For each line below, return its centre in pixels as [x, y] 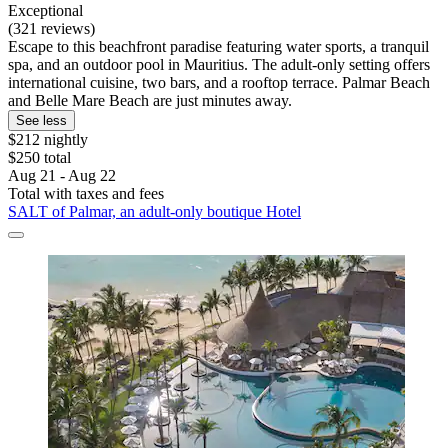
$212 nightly [48, 140]
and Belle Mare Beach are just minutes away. [150, 101]
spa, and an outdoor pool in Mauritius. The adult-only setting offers [219, 65]
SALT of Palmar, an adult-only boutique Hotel [154, 212]
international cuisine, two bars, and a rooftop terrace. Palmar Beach [219, 83]
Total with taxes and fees [86, 194]
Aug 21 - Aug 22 [62, 176]
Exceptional [45, 11]
